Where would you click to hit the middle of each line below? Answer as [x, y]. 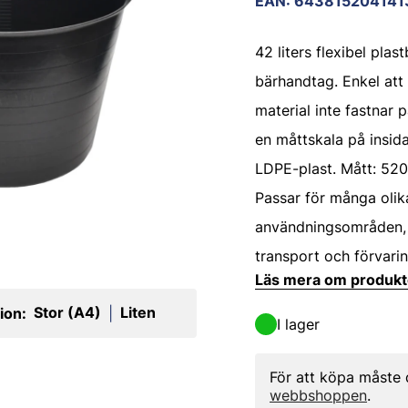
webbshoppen [318, 395]
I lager [298, 324]
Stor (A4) [67, 312]
